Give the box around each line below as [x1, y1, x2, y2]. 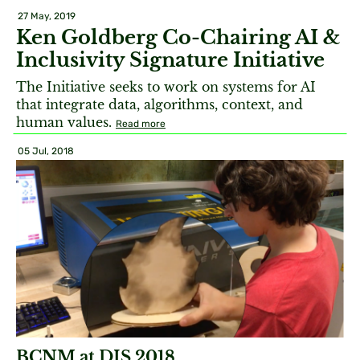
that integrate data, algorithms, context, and [16, 96, 303, 112]
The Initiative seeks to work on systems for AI [16, 79, 316, 95]
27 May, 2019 [18, 10, 76, 22]
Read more [116, 118, 166, 129]
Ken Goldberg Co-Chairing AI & [16, 26, 340, 49]
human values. [16, 114, 116, 130]
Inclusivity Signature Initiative [16, 48, 325, 72]
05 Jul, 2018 [18, 145, 74, 157]
